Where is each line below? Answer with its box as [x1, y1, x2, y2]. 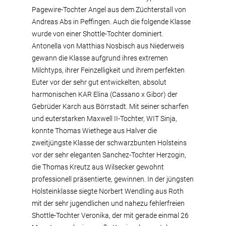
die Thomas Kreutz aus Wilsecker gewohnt [32, 163, 164, 171]
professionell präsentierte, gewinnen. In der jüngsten [32, 175, 194, 183]
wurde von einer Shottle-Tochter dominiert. [32, 30, 163, 38]
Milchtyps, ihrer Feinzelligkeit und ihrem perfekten [32, 66, 185, 74]
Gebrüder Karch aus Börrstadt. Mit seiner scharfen [32, 102, 189, 110]
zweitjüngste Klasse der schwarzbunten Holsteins [32, 139, 187, 147]
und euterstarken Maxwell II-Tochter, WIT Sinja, [32, 115, 177, 123]
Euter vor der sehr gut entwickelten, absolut [32, 78, 166, 86]
